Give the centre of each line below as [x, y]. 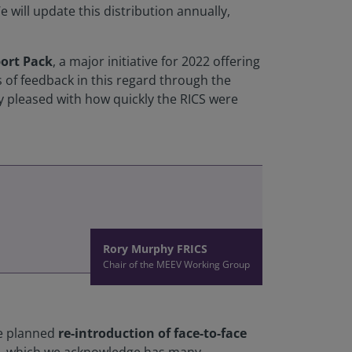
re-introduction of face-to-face [152, 334]
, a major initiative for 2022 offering [156, 62]
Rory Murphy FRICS [155, 249]
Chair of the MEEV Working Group [176, 265]
